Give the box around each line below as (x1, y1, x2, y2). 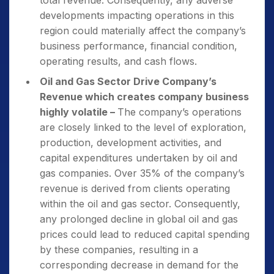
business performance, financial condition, (40, 40, 237, 52)
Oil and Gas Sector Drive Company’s (40, 75, 217, 87)
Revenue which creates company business (40, 91, 249, 103)
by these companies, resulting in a (40, 243, 198, 256)
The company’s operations (117, 106, 242, 118)
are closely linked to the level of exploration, (40, 121, 246, 133)
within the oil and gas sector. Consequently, (40, 198, 240, 210)
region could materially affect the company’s (40, 24, 246, 37)
